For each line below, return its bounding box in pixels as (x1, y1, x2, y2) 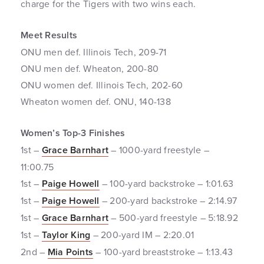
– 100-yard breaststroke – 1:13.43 (93, 245, 233, 258)
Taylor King (41, 228, 91, 242)
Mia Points (47, 245, 93, 259)
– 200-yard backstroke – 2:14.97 (99, 194, 237, 207)
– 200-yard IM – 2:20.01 (90, 228, 194, 241)
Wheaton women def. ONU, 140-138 (21, 95, 171, 108)
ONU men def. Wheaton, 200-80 (21, 62, 159, 75)
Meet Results (21, 28, 77, 42)
